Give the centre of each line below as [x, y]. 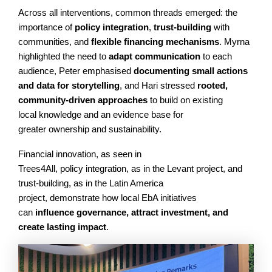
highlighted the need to [63, 57]
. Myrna [234, 42]
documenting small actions [191, 71]
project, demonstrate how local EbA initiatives [107, 198]
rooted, [212, 86]
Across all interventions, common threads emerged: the [128, 13]
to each [216, 57]
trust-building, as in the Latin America [91, 183]
